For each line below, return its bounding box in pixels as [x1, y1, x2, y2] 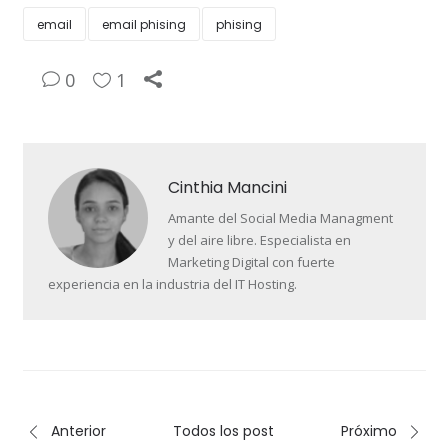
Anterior [46, 421, 106, 442]
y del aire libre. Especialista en [167, 231, 351, 250]
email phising [101, 16, 186, 34]
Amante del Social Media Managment [167, 209, 393, 228]
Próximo [341, 421, 402, 442]
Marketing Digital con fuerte [167, 253, 335, 272]
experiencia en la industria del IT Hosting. [47, 275, 297, 294]
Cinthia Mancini [167, 176, 287, 200]
